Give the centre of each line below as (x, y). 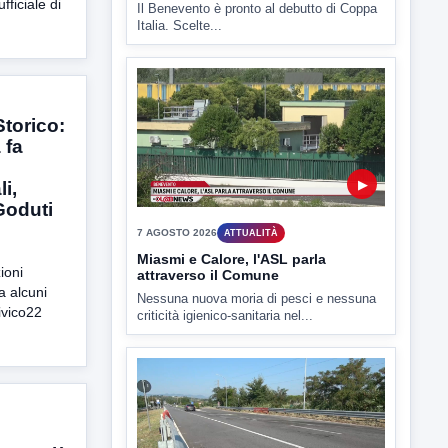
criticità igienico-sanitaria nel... (225, 316)
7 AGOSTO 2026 (177, 233)
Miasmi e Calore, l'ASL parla (231, 259)
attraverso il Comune (208, 275)
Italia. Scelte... (179, 25)
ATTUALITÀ (251, 232)
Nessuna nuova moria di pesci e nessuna (256, 299)
